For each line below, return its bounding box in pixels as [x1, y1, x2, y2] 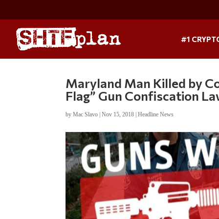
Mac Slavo [73, 110, 98, 118]
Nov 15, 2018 [102, 110, 134, 118]
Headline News [138, 110, 174, 118]
